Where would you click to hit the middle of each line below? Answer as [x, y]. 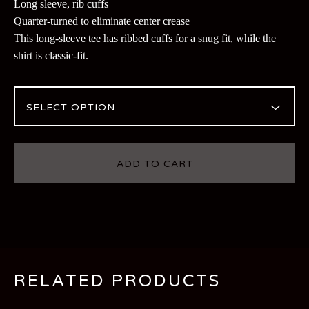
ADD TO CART [154, 164]
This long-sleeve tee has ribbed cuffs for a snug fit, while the [145, 38]
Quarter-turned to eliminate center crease [102, 21]
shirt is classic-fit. [51, 56]
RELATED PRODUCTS [117, 281]
